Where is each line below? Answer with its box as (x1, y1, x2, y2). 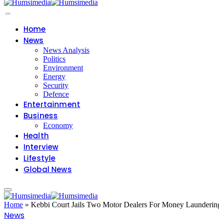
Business (23, 110, 58, 121)
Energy (43, 72, 66, 81)
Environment (43, 64, 83, 72)
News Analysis (43, 46, 89, 55)
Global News (23, 164, 72, 175)
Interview (23, 142, 59, 153)
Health (23, 131, 49, 141)
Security (43, 81, 68, 90)
